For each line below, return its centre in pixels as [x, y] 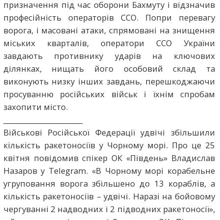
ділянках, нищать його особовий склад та [109, 68]
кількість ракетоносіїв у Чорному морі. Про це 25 [109, 145]
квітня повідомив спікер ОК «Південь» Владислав [109, 158]
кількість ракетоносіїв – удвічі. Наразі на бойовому [109, 196]
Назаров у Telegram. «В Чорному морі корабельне [109, 170]
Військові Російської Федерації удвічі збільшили [109, 132]
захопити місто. [35, 107]
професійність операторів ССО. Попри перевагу [109, 17]
